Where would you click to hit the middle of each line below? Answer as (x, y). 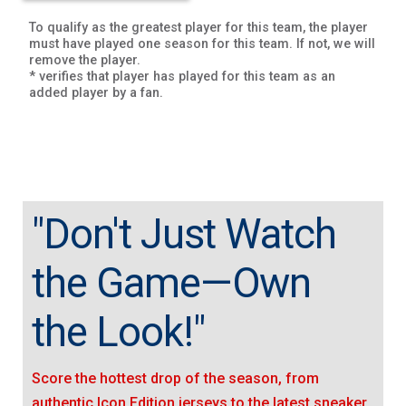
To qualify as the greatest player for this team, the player (199, 28)
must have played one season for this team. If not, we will (203, 44)
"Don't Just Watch (184, 235)
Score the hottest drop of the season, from (175, 378)
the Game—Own (172, 284)
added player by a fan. (97, 93)
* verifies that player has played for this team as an (183, 77)
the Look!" (118, 333)
